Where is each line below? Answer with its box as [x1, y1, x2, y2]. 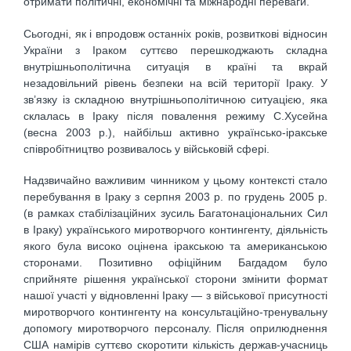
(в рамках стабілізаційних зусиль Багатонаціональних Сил [24, 207, 327, 220]
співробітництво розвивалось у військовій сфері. [24, 142, 270, 155]
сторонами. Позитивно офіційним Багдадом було [24, 256, 327, 270]
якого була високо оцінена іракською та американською [24, 240, 327, 253]
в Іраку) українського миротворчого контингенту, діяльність [24, 223, 327, 237]
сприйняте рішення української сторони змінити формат [24, 273, 327, 286]
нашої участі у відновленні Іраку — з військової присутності [24, 289, 327, 302]
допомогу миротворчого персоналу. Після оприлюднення [24, 322, 327, 335]
